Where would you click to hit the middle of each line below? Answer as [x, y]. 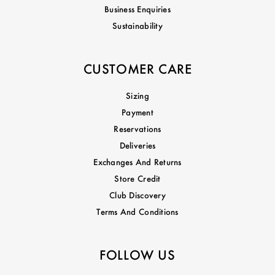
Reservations [137, 129]
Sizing [137, 95]
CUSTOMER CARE [137, 69]
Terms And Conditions [137, 211]
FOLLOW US [137, 255]
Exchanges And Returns [137, 162]
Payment [137, 112]
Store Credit [137, 178]
